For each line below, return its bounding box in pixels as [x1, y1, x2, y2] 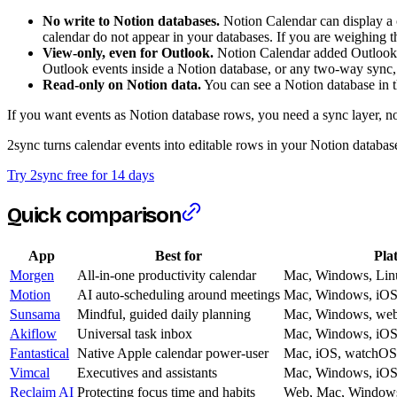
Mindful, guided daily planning [77, 306, 251, 322]
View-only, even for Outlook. [43, 44, 214, 60]
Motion [10, 286, 51, 302]
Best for [155, 247, 202, 263]
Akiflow [10, 325, 57, 341]
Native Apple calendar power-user [77, 345, 269, 361]
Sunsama [10, 306, 60, 322]
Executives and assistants [77, 364, 217, 380]
